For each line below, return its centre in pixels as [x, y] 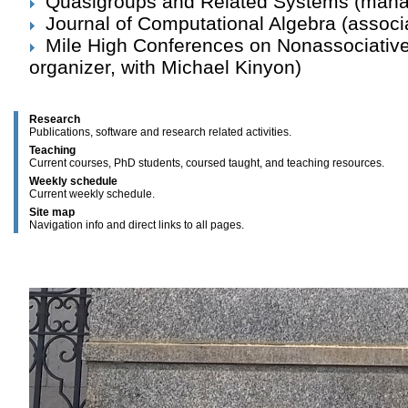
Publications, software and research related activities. [160, 132]
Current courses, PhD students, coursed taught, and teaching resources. [207, 163]
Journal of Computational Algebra [191, 23]
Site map [52, 212]
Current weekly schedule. [92, 194]
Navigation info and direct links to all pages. [137, 225]
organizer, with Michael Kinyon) [165, 67]
